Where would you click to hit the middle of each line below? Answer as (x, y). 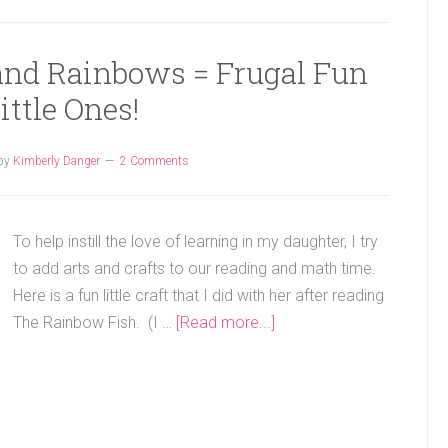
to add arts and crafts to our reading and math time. (196, 268)
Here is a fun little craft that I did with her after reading (198, 295)
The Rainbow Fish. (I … (94, 322)
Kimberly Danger (56, 161)
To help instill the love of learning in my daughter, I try (195, 241)
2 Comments (154, 161)
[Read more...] (225, 322)
